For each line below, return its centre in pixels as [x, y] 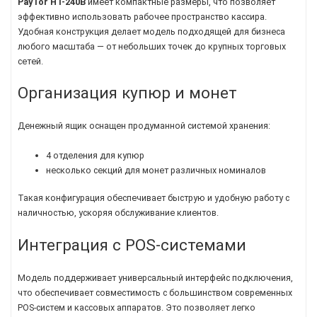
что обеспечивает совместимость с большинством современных [155, 292]
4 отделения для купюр [95, 156]
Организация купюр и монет [127, 93]
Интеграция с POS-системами [132, 245]
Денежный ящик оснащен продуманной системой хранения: [144, 125]
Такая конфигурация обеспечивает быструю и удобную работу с [154, 198]
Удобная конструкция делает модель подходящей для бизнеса [151, 31]
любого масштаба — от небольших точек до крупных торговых [152, 46]
